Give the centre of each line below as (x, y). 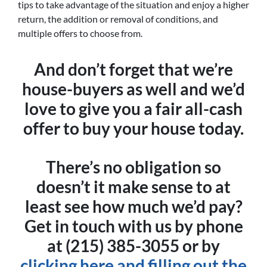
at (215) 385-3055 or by (133, 245)
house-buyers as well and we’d (133, 89)
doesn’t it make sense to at (133, 186)
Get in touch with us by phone (133, 226)
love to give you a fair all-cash (133, 108)
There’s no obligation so (133, 167)
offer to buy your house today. (133, 128)
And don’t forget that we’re (133, 69)
